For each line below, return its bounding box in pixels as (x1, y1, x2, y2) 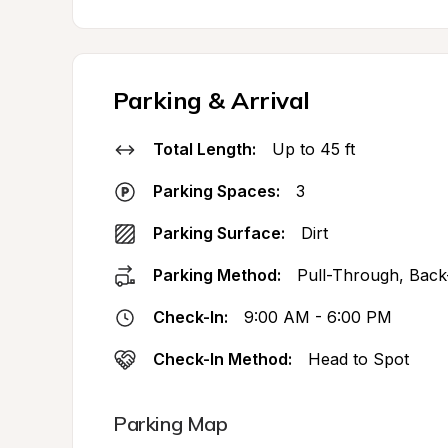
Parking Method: (153, 265, 281, 285)
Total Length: (153, 139, 256, 159)
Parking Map (113, 411, 228, 436)
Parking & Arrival (113, 85, 310, 115)
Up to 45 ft (272, 139, 355, 159)
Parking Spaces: (153, 181, 280, 201)
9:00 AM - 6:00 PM (244, 307, 392, 327)
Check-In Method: (153, 349, 292, 369)
